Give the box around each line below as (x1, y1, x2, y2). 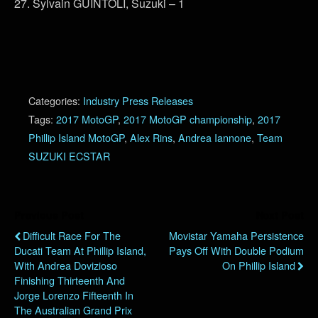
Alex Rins (130, 129, 172, 145)
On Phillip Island (222, 257, 295, 273)
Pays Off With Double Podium (169, 242, 304, 258)
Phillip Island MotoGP (28, 129, 124, 145)
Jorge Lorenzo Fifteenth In (14, 287, 133, 302)
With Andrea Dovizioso (14, 257, 117, 273)
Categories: (28, 92, 83, 108)
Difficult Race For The (23, 227, 121, 243)
